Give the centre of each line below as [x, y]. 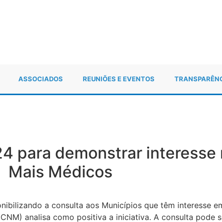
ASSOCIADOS [41, 79]
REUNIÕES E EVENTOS [119, 79]
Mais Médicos [60, 171]
